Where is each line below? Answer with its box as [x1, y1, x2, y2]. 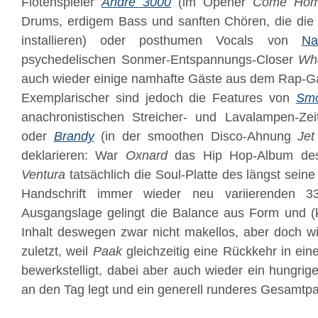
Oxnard [125, 148, 168, 163]
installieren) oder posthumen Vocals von [21, 33, 302, 48]
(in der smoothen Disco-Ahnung [94, 129, 291, 143]
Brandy [53, 129, 94, 143]
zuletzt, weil [21, 244, 93, 258]
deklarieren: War [21, 148, 126, 163]
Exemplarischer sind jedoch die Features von [21, 91, 296, 105]
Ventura [21, 168, 65, 182]
